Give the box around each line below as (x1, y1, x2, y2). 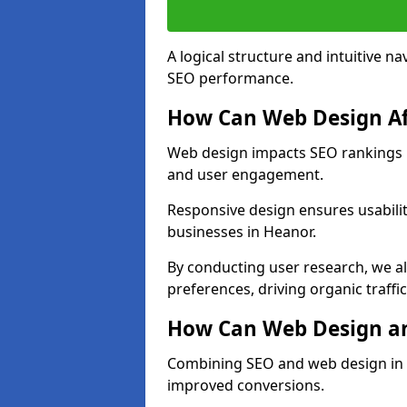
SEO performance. (167, 68, 293, 88)
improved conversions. (167, 375, 324, 395)
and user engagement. (167, 164, 323, 184)
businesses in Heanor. (167, 222, 316, 242)
